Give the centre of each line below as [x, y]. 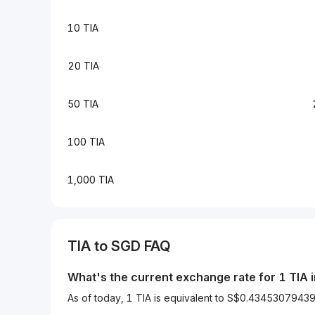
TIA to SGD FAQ [119, 246]
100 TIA [86, 142]
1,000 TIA [91, 180]
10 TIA [83, 28]
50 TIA [83, 104]
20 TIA [83, 66]
